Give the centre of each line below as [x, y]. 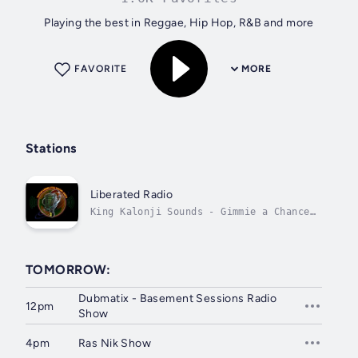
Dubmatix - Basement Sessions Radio [178, 299]
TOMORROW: [68, 269]
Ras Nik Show [115, 343]
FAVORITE [101, 69]
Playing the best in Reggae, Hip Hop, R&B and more [179, 23]
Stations [51, 149]
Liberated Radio [132, 194]
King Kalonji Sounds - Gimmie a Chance [200, 211]
